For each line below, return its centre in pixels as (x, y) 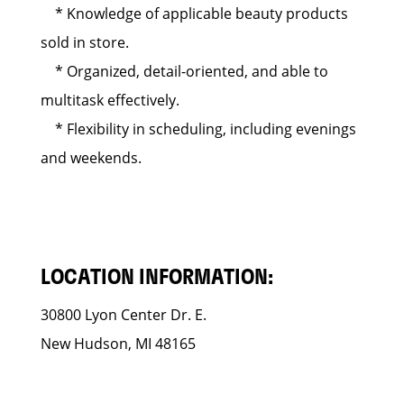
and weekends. (91, 158)
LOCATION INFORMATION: (157, 278)
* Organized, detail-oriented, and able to (184, 71)
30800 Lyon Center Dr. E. (124, 315)
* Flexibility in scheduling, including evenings (198, 129)
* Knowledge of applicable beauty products (194, 14)
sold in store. (85, 42)
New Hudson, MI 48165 (118, 344)
